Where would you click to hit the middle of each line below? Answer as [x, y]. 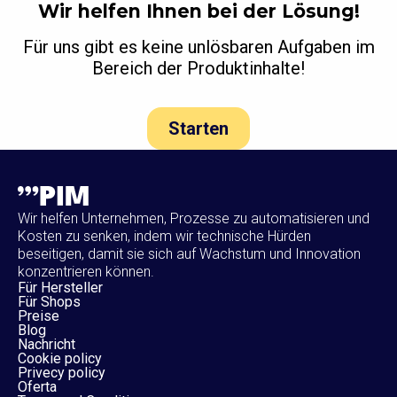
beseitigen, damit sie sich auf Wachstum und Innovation [189, 253]
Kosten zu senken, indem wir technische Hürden [164, 236]
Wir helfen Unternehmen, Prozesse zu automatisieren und [194, 218]
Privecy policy [62, 372]
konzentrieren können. [86, 271]
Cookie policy [60, 358]
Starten [198, 129]
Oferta [37, 386]
